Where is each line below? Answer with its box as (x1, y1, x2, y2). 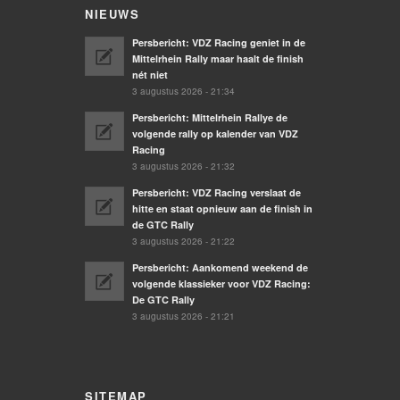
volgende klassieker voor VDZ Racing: (132, 277, 311, 291)
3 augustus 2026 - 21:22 (132, 235, 235, 248)
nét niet (132, 68, 168, 82)
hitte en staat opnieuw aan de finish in (132, 202, 312, 216)
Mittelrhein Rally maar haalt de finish (132, 52, 304, 66)
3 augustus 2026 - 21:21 (132, 310, 235, 323)
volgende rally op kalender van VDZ (132, 127, 298, 141)
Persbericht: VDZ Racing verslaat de (132, 186, 301, 200)
